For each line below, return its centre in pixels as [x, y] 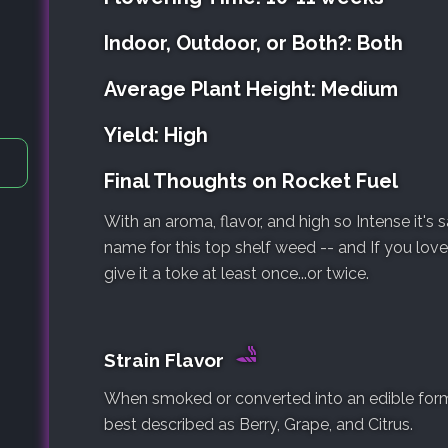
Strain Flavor [166, 359]
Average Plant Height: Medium [251, 88]
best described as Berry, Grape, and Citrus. [258, 424]
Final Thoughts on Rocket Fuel [251, 180]
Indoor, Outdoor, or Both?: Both [253, 42]
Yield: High [156, 134]
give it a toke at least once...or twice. [236, 273]
